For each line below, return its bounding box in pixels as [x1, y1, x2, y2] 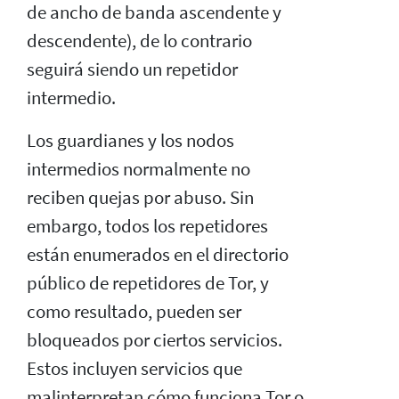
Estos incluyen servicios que [27, 356, 242, 380]
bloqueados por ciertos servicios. [27, 328, 282, 352]
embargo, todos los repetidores [27, 214, 268, 238]
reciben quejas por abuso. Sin [27, 185, 254, 209]
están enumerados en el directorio [27, 242, 289, 266]
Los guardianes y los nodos [27, 128, 234, 152]
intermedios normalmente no [27, 157, 250, 181]
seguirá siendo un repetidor [27, 57, 238, 81]
